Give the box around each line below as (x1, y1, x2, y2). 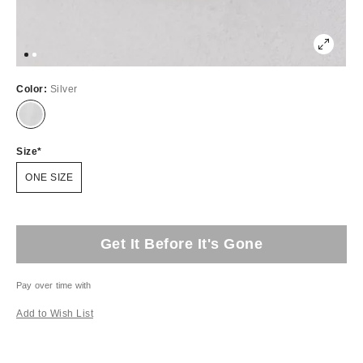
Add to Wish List (16, 307, 93, 319)
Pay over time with (16, 280, 92, 290)
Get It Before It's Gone (100, 235, 263, 252)
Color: (16, 83, 50, 95)
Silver (49, 83, 78, 95)
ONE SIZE (25, 171, 73, 183)
